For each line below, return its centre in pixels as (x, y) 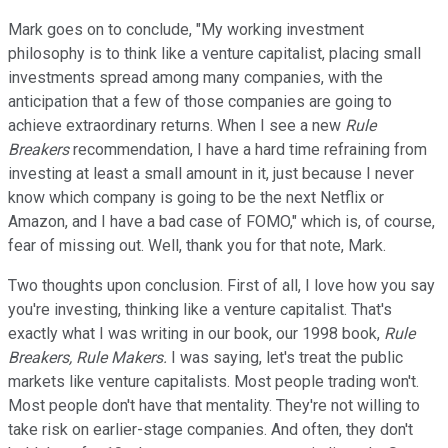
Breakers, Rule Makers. (87, 357)
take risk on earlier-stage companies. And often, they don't (210, 429)
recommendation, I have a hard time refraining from (248, 149)
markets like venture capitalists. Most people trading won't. (213, 381)
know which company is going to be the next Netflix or (196, 197)
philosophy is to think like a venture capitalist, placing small (214, 53)
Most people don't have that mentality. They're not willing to (214, 405)
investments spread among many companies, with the (195, 77)
